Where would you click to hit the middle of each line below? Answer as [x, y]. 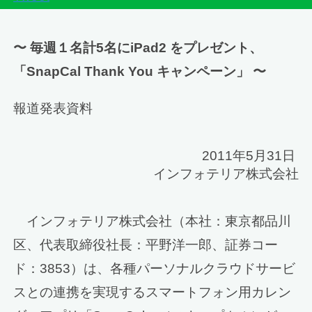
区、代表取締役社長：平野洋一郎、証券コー [146, 245]
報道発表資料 [53, 108]
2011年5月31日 [250, 155]
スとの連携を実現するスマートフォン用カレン [153, 292]
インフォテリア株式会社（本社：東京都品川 [153, 221]
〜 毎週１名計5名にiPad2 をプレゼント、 [138, 47]
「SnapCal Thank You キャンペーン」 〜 [140, 71]
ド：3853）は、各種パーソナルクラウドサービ [155, 269]
